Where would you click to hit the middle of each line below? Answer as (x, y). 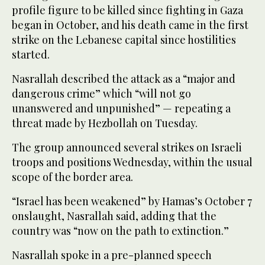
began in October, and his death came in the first (130, 25)
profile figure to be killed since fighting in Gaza (127, 10)
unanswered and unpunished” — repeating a (121, 109)
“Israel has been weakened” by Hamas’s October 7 (132, 201)
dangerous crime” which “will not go (101, 94)
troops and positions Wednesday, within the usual (132, 162)
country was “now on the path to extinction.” (120, 231)
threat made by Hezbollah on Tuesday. (105, 123)
